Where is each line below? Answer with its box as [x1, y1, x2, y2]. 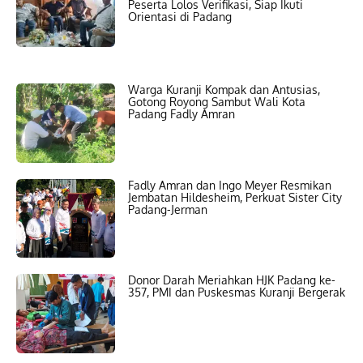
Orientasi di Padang [128, 10, 233, 24]
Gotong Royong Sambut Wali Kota [128, 94, 306, 109]
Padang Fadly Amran [128, 106, 236, 121]
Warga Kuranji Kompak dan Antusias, [128, 82, 321, 96]
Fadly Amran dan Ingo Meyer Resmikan [128, 177, 332, 192]
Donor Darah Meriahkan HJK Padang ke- [128, 273, 336, 288]
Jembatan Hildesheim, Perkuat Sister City [128, 190, 343, 204]
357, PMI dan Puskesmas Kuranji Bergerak [128, 285, 346, 300]
